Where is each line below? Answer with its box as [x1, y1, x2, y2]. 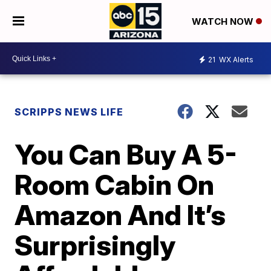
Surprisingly [15, 228, 176, 262]
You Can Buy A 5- [15, 137, 238, 171]
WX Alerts [217, 54, 253, 64]
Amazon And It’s [15, 198, 226, 232]
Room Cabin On [15, 168, 215, 201]
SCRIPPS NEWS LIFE [15, 106, 124, 118]
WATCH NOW [191, 16, 256, 28]
